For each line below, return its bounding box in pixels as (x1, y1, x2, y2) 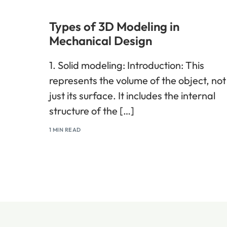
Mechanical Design (49, 33, 152, 48)
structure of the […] (49, 104, 134, 117)
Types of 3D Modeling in (49, 19, 179, 34)
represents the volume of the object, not (49, 74, 226, 87)
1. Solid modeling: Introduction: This (49, 59, 204, 71)
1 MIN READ (49, 126, 81, 133)
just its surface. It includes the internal (49, 89, 215, 102)
